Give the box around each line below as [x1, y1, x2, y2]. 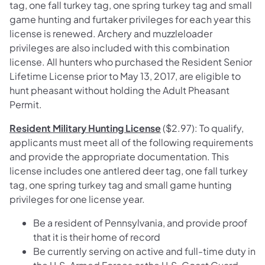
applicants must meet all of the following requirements [9, 136, 253, 149]
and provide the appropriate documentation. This [9, 150, 229, 163]
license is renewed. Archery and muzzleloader [9, 27, 212, 40]
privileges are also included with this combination [9, 41, 230, 54]
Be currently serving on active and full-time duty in [33, 245, 256, 258]
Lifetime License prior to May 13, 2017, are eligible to [9, 70, 241, 83]
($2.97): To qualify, [161, 122, 244, 135]
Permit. [9, 98, 42, 111]
